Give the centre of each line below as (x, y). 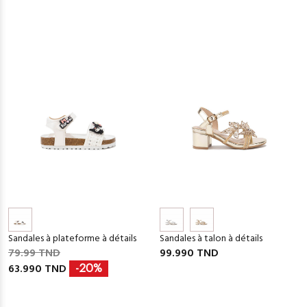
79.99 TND (34, 253)
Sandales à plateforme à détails (72, 238)
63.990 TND (39, 269)
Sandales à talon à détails (211, 238)
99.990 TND (189, 253)
